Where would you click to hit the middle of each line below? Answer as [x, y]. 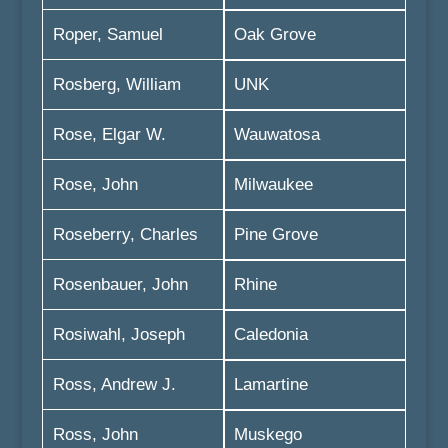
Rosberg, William [116, 84]
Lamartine [270, 384]
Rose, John [95, 184]
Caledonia [270, 334]
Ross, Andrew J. [114, 384]
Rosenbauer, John [120, 284]
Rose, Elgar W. [109, 134]
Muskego [267, 434]
